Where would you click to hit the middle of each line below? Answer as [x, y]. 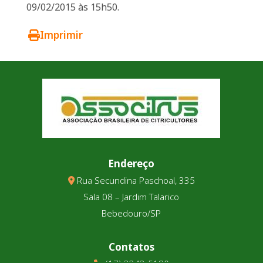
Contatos [131, 247]
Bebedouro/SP [131, 213]
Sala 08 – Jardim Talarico [131, 197]
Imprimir [62, 35]
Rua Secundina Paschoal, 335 [134, 180]
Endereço [131, 163]
